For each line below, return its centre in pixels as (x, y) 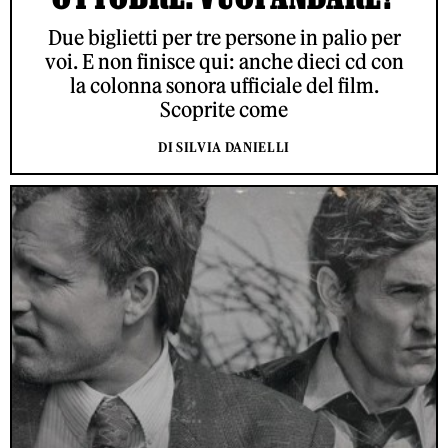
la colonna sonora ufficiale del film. (224, 86)
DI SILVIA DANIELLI (224, 148)
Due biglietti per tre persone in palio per (224, 38)
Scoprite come (224, 110)
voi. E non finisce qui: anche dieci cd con (224, 62)
